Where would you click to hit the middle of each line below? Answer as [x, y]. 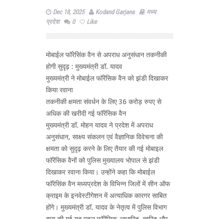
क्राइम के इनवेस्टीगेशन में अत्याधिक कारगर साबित [106, 195]
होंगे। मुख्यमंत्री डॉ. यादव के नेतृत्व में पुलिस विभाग [106, 207]
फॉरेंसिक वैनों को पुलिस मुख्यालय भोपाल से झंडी [103, 160]
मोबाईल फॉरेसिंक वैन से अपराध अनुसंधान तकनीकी [106, 55]
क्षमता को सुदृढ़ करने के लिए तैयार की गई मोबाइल [105, 148]
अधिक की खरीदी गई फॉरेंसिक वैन [86, 113]
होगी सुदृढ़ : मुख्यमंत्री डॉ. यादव [84, 66]
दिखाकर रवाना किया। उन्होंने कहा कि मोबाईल [100, 172]
